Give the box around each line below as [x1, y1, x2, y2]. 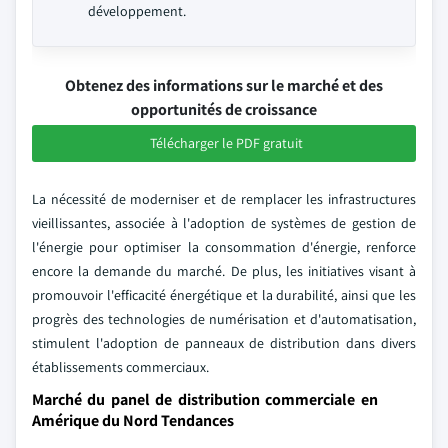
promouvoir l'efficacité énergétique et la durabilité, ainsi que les [32, 286, 416, 304]
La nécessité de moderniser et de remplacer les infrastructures [32, 190, 416, 208]
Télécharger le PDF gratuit [149, 134, 303, 152]
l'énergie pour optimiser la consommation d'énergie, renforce [32, 238, 416, 256]
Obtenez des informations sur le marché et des [65, 75, 383, 96]
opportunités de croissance [131, 99, 317, 120]
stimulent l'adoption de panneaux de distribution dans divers [32, 334, 416, 352]
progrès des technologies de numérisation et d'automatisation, [32, 310, 416, 328]
